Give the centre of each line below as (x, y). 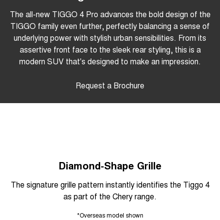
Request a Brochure (110, 85)
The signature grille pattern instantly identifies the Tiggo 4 (110, 184)
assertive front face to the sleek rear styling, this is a (110, 49)
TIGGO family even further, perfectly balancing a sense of (110, 26)
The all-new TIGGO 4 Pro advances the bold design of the (110, 14)
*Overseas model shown (110, 215)
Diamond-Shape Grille (110, 165)
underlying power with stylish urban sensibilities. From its (110, 37)
